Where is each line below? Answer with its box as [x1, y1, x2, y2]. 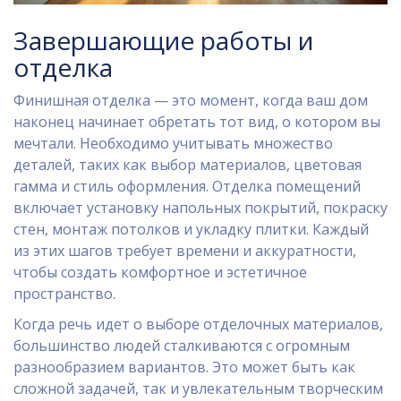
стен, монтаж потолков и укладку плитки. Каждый [13, 219, 369, 240]
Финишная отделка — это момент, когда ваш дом [13, 90, 368, 111]
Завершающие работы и [13, 23, 313, 58]
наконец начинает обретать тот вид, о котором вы [13, 112, 380, 132]
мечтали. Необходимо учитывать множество [13, 133, 333, 154]
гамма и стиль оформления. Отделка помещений [13, 176, 361, 197]
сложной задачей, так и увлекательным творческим [13, 379, 383, 399]
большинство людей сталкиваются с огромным [13, 336, 350, 356]
